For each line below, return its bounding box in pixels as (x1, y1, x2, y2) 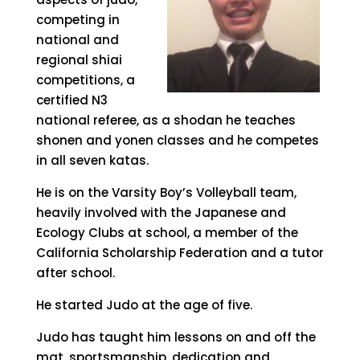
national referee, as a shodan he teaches (35, 112, 296, 129)
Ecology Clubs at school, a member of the (35, 224, 298, 241)
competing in (35, 11, 120, 28)
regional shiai (35, 51, 122, 68)
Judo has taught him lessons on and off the (35, 329, 316, 346)
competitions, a (35, 72, 135, 88)
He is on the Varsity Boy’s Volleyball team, (35, 184, 297, 201)
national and (35, 31, 119, 48)
